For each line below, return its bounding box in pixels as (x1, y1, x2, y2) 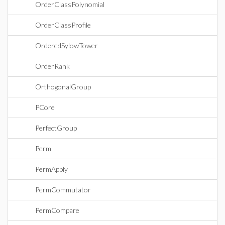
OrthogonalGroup (35, 82, 91, 91)
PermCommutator (35, 185, 91, 194)
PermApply (35, 165, 68, 173)
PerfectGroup (35, 124, 77, 132)
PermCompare (35, 206, 79, 214)
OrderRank (35, 62, 70, 70)
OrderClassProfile (35, 21, 91, 29)
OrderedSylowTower (35, 41, 98, 50)
